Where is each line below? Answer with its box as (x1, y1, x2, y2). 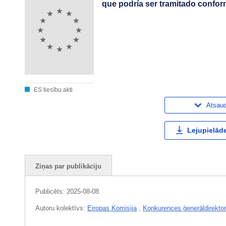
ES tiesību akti (32, 86, 73, 93)
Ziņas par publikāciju (35, 162, 101, 171)
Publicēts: (35, 188, 67, 196)
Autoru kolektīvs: (35, 204, 87, 212)
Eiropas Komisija (87, 204, 137, 212)
